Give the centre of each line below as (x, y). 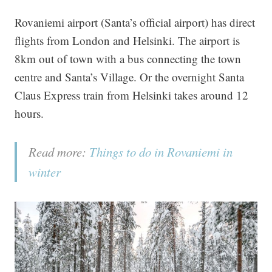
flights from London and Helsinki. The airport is (127, 41)
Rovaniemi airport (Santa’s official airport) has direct (135, 22)
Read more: (59, 152)
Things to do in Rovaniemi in (161, 152)
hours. (29, 114)
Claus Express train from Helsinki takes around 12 (131, 95)
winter (45, 172)
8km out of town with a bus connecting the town (128, 59)
